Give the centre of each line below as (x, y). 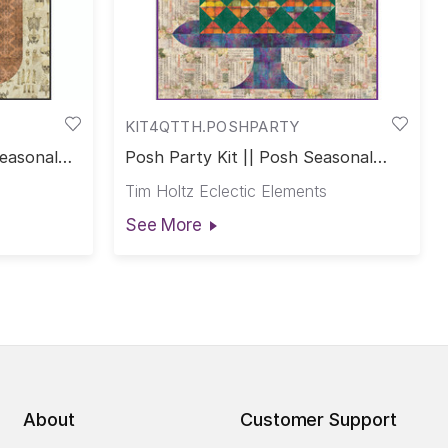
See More (163, 224)
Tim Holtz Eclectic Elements (225, 190)
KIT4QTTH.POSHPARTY (212, 126)
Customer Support (318, 420)
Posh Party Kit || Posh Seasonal (249, 157)
